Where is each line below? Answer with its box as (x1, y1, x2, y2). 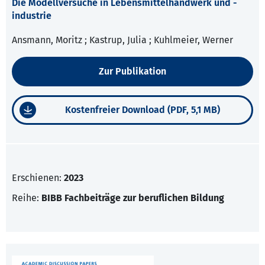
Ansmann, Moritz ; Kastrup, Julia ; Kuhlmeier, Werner (12, 34, 233, 46)
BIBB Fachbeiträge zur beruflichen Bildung (41, 192, 224, 204)
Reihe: (12, 192, 41, 204)
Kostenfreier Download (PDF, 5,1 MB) (64, 104, 220, 116)
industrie (12, 10, 51, 22)
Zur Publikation (99, 66, 166, 77)
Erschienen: (12, 172, 64, 184)
